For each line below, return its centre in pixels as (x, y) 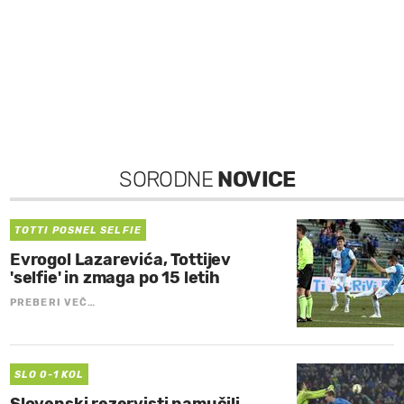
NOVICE (257, 180)
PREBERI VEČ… (53, 303)
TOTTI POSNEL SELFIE (78, 231)
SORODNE (169, 180)
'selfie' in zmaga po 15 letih (115, 278)
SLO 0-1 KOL (50, 375)
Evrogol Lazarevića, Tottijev (120, 260)
